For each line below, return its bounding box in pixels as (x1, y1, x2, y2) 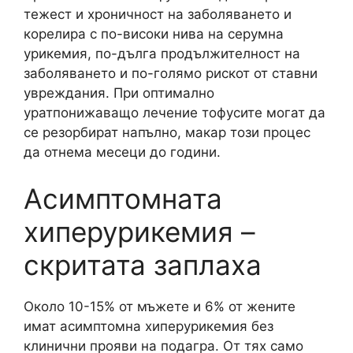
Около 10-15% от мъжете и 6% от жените (24, 299, 295, 314)
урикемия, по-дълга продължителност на (24, 45, 300, 61)
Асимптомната (24, 182, 222, 215)
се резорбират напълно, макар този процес (24, 124, 310, 140)
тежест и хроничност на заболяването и (24, 6, 292, 22)
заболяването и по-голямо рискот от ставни (24, 65, 318, 81)
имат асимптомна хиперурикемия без (24, 318, 273, 334)
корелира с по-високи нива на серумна (24, 25, 284, 42)
